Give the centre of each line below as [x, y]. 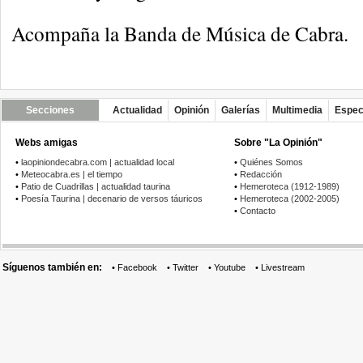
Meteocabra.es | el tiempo [72, 174]
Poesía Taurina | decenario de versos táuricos [112, 199]
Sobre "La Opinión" [278, 143]
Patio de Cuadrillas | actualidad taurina [96, 186]
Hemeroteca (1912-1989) [290, 186]
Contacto [258, 211]
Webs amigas [47, 143]
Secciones [50, 110]
